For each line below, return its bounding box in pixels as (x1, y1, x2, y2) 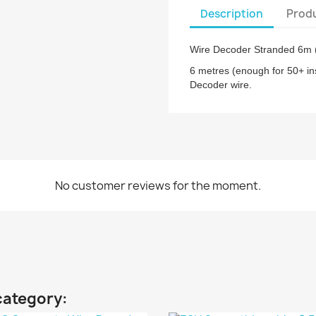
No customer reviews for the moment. (55, 178, 261, 193)
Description (200, 6, 263, 21)
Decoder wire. (190, 79, 252, 90)
